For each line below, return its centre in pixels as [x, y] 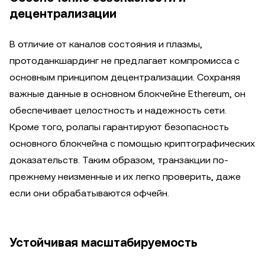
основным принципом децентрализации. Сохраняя [125, 77]
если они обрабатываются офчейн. [89, 193]
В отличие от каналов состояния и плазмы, [106, 44]
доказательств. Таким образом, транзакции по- [119, 160]
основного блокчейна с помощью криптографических [132, 143]
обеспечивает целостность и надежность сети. [118, 110]
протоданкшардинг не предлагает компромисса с [125, 61]
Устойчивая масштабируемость [104, 243]
